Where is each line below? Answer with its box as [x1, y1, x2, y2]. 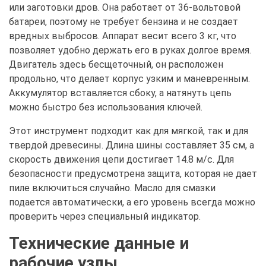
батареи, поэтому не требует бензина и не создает [9, 16, 238, 28]
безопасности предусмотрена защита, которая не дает [9, 168, 257, 180]
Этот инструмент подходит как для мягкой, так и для [9, 125, 248, 137]
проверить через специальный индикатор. [9, 211, 201, 223]
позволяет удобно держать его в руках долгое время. [9, 45, 251, 56]
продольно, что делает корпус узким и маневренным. [9, 73, 250, 85]
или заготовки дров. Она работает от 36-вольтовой [9, 2, 240, 14]
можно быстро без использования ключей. [9, 102, 202, 113]
